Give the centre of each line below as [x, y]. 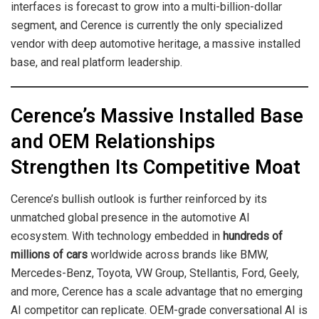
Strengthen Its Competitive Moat [156, 168]
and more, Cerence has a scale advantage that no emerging [157, 291]
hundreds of [253, 236]
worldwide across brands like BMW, [178, 254]
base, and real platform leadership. [96, 62]
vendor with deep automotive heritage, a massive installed [156, 43]
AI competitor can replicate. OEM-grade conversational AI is [159, 310]
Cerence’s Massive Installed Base [157, 116]
